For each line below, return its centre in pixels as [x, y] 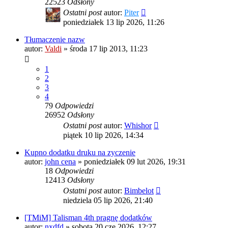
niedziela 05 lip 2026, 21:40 [108, 201]
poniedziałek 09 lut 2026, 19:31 [135, 162]
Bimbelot [139, 191]
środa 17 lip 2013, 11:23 [109, 49]
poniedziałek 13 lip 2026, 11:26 [114, 22]
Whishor [138, 126]
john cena [60, 162]
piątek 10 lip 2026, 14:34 [103, 135]
